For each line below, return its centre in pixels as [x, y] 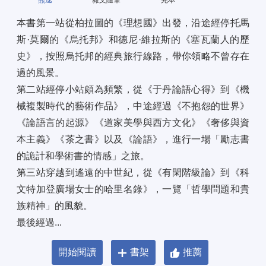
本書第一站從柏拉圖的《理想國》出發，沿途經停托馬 [133, 23]
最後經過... [39, 223]
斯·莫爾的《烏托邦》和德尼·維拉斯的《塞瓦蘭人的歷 [133, 40]
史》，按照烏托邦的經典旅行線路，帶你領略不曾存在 [133, 56]
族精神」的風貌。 [55, 206]
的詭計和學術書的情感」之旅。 [83, 156]
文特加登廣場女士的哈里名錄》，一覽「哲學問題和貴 [133, 189]
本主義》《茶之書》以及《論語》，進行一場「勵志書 [133, 140]
